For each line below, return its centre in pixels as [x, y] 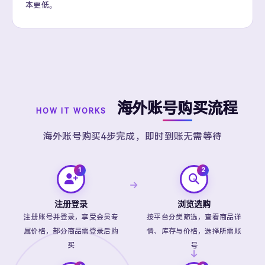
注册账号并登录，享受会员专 [71, 217]
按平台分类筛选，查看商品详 [194, 217]
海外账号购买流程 [177, 108]
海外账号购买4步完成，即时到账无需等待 [132, 136]
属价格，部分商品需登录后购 [71, 231]
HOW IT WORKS [71, 111]
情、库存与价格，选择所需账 [194, 231]
